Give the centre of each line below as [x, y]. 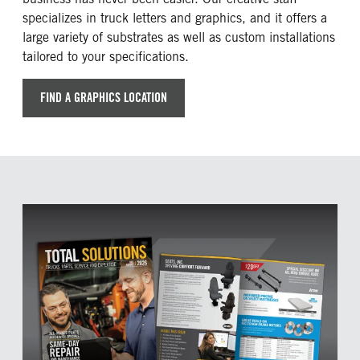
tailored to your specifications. [106, 56]
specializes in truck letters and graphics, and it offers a [175, 18]
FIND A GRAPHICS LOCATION [104, 97]
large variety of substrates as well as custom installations [179, 37]
